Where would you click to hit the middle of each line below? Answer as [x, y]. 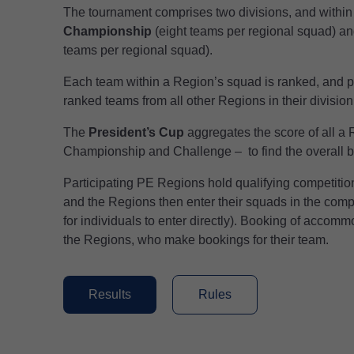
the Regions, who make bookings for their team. [196, 240]
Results [110, 294]
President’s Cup [136, 132]
